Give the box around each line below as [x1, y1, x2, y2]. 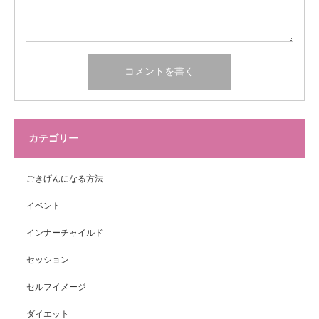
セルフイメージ [26, 282, 86, 293]
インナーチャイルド [26, 228, 103, 239]
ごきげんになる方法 [26, 174, 103, 184]
